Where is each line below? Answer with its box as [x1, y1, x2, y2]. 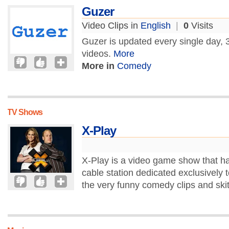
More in [82, 61, 114, 71]
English [141, 20, 171, 31]
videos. [82, 49, 113, 59]
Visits [189, 20, 213, 31]
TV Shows [7, 108, 42, 117]
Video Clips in [82, 20, 141, 31]
